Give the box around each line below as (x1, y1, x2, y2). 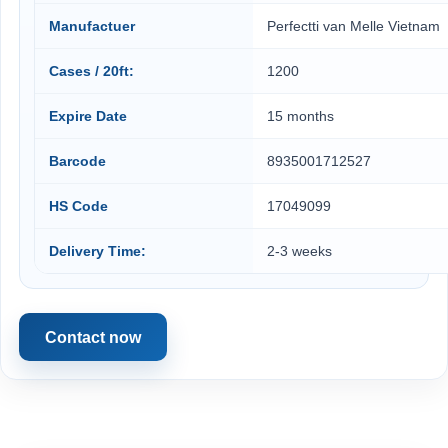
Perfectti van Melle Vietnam (267, 18, 440, 34)
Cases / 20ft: (49, 63, 134, 79)
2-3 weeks (267, 243, 332, 259)
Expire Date (49, 108, 127, 124)
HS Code (49, 198, 108, 214)
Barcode (49, 153, 106, 169)
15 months (267, 108, 334, 124)
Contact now (45, 328, 141, 346)
